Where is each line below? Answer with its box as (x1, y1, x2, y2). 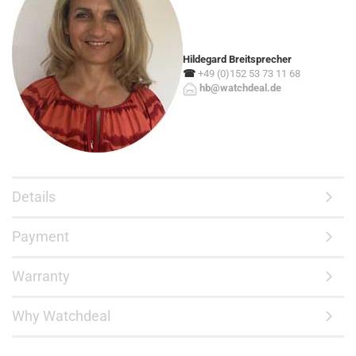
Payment (12, 228, 69, 245)
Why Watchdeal (12, 308, 110, 324)
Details (12, 188, 56, 205)
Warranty (12, 268, 70, 284)
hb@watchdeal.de (199, 82, 281, 94)
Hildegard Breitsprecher (183, 53, 292, 65)
